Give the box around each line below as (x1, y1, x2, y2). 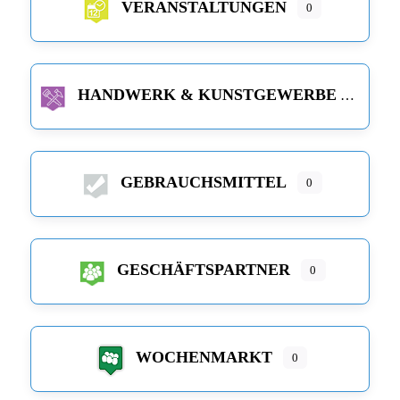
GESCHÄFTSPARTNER (117, 261, 291, 279)
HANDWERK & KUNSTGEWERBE (77, 86, 337, 104)
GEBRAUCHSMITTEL (121, 173, 287, 192)
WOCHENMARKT (135, 348, 272, 367)
